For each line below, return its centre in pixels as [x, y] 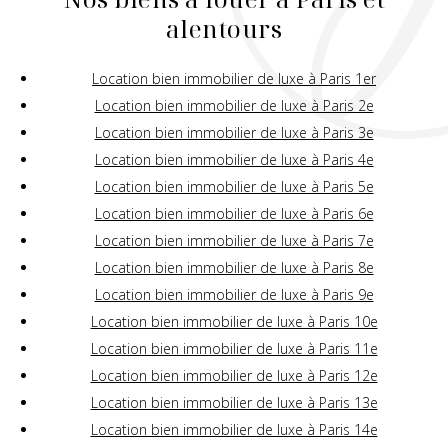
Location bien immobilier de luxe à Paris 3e [234, 133]
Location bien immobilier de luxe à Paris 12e [234, 376]
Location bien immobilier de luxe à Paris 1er [234, 79]
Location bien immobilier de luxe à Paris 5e [234, 187]
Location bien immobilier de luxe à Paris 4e [234, 160]
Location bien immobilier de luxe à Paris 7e [234, 241]
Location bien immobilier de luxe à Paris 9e [234, 295]
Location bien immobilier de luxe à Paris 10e [234, 322]
